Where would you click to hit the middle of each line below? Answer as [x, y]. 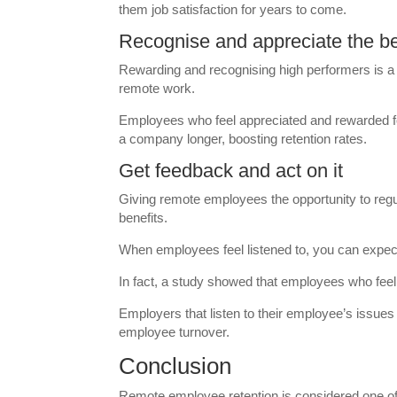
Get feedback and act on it [231, 171]
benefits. [144, 218]
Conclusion [179, 366]
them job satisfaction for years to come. [233, 9]
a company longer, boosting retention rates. [243, 139]
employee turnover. [175, 332]
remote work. [157, 88]
